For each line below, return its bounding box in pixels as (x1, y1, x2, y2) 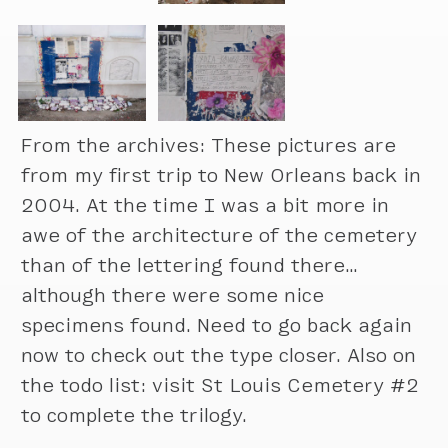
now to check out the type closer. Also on (21, 344, 417, 366)
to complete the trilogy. (21, 404, 248, 426)
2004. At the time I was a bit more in (21, 194, 390, 216)
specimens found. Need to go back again (21, 314, 413, 336)
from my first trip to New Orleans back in (21, 164, 422, 186)
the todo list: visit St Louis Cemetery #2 (21, 374, 420, 396)
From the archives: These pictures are (21, 134, 397, 156)
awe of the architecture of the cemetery (21, 224, 418, 246)
